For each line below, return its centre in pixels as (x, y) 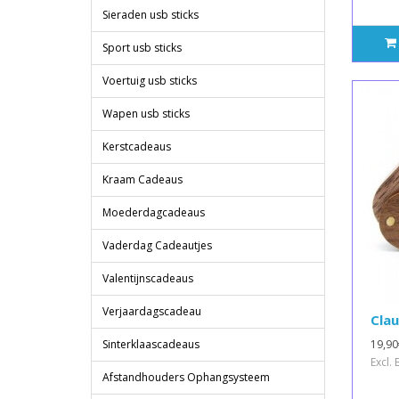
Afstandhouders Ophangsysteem (186, 378)
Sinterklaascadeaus (151, 345)
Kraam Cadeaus (142, 180)
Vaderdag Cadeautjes (157, 246)
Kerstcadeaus (137, 147)
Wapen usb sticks (146, 114)
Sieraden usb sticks (151, 15)
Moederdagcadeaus (154, 213)
